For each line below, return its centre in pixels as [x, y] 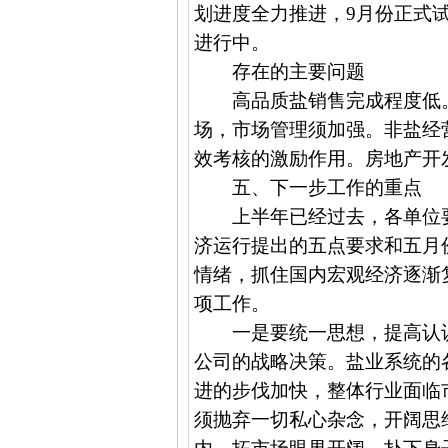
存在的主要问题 [298, 71]
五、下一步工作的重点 [326, 187]
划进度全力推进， [270, 13]
